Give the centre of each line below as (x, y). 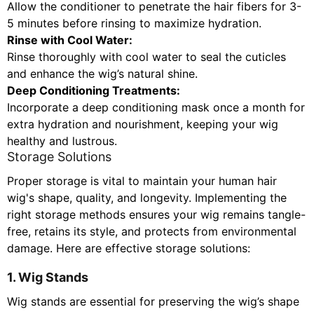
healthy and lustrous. (62, 141)
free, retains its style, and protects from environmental (152, 232)
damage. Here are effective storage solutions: (129, 248)
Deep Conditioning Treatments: (94, 91)
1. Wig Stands (48, 278)
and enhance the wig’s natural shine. (102, 74)
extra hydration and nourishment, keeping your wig (143, 124)
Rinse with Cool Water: (70, 40)
